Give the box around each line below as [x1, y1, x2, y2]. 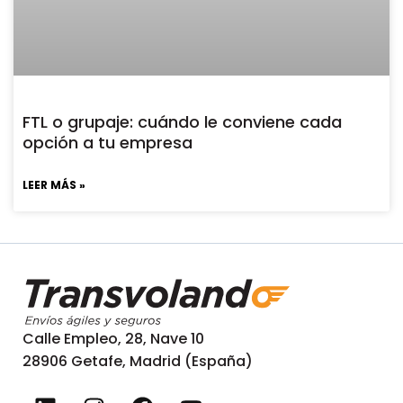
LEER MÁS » [22, 176, 85, 193]
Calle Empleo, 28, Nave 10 [22, 328, 204, 350]
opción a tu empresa [22, 130, 193, 154]
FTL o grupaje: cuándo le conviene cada [22, 110, 342, 133]
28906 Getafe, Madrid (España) [22, 351, 253, 372]
